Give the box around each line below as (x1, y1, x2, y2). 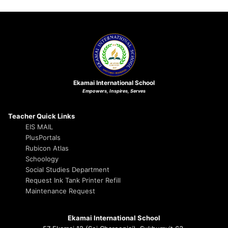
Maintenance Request (25, 186, 96, 195)
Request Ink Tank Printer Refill (25, 176, 121, 184)
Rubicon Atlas (25, 144, 69, 152)
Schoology (25, 154, 59, 163)
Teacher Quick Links (8, 111, 75, 120)
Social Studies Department (25, 165, 110, 174)
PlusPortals (25, 133, 61, 141)
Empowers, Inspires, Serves (82, 88, 146, 94)
